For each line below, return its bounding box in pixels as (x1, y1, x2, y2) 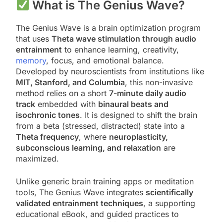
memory (16, 55, 46, 65)
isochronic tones (16, 110, 80, 120)
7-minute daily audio (109, 88, 186, 98)
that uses (16, 33, 52, 44)
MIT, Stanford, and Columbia (16, 77, 125, 87)
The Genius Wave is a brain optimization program (16, 22, 201, 33)
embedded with (35, 99, 98, 109)
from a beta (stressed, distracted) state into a (16, 120, 185, 131)
